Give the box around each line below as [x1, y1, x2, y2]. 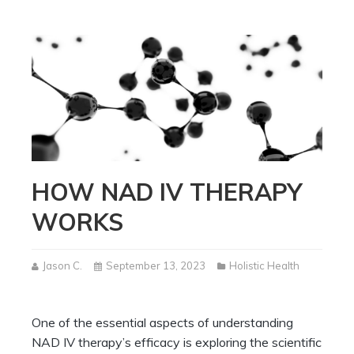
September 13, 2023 [106, 259, 205, 273]
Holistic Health [229, 259, 299, 273]
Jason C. [43, 259, 82, 273]
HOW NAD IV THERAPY [32, 177, 302, 208]
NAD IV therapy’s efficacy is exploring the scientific [32, 334, 322, 351]
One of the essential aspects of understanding [32, 314, 293, 331]
